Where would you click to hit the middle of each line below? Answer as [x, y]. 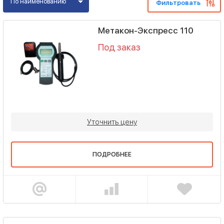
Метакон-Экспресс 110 [145, 30]
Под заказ [119, 47]
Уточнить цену [112, 122]
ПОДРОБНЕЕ [112, 154]
